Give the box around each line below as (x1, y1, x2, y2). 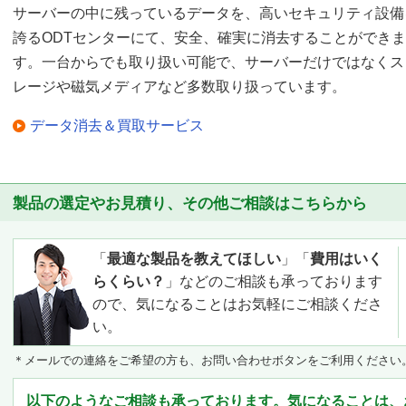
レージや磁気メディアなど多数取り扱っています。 (13, 78, 346, 94)
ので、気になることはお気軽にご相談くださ (92, 295, 382, 312)
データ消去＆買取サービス (30, 117, 204, 133)
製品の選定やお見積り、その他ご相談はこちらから (13, 194, 367, 212)
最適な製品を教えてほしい (107, 250, 281, 266)
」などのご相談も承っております (165, 273, 382, 289)
